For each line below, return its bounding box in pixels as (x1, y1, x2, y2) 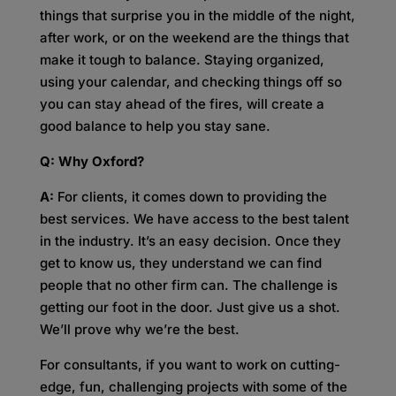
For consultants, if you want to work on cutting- (39, 356, 340, 373)
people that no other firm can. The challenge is (39, 277, 338, 293)
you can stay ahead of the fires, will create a (39, 95, 324, 112)
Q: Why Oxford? (39, 153, 151, 170)
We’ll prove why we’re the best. (39, 321, 240, 338)
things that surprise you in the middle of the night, (39, 7, 355, 24)
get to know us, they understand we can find (39, 255, 322, 271)
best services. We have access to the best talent (39, 210, 349, 227)
